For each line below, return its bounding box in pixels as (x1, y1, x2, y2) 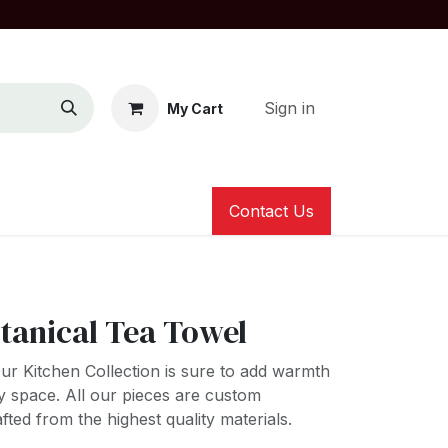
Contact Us (229, 201, 314, 221)
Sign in (264, 98, 315, 118)
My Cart (167, 99, 223, 117)
